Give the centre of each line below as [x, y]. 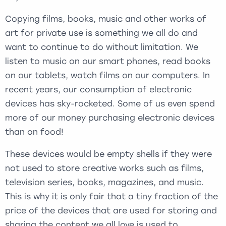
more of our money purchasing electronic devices [110, 118]
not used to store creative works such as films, [104, 168]
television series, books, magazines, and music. [104, 182]
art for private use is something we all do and [101, 33]
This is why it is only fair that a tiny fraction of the [111, 196]
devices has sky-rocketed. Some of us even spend [110, 104]
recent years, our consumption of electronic [98, 90]
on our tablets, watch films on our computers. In [107, 75]
